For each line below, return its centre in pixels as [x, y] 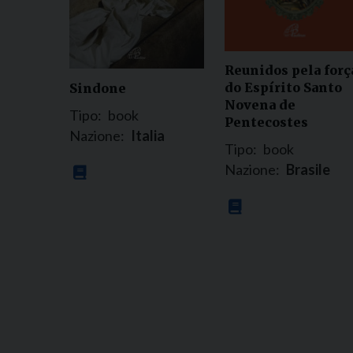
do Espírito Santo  [285, 88]
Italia [148, 135]
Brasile [308, 170]
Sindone [98, 88]
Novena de [260, 105]
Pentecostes [266, 123]
